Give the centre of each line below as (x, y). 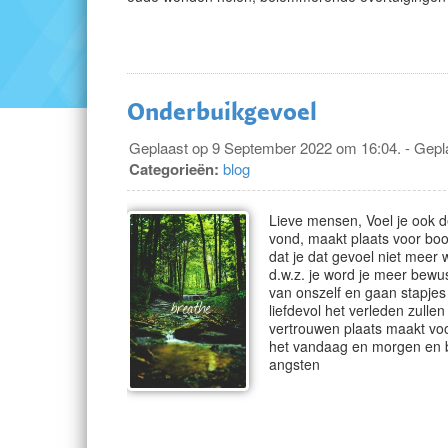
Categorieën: (174, 169)
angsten (294, 364)
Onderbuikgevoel (222, 111)
